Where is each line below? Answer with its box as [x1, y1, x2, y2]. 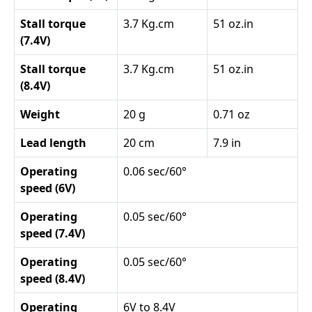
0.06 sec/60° [123, 163, 187, 179]
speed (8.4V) [20, 270, 85, 286]
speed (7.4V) [20, 225, 85, 241]
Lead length [20, 134, 86, 150]
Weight [20, 106, 60, 122]
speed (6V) [20, 180, 75, 196]
